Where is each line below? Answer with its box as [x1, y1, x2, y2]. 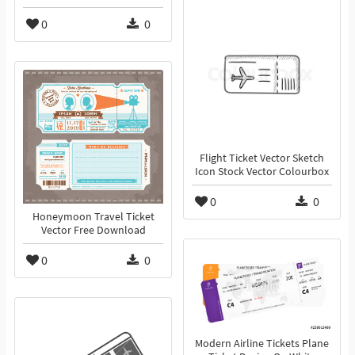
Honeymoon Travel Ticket [32, 210, 155, 224]
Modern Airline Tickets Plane [195, 337, 329, 351]
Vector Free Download [40, 223, 146, 238]
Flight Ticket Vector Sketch [200, 151, 324, 166]
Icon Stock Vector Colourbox [195, 165, 329, 179]
